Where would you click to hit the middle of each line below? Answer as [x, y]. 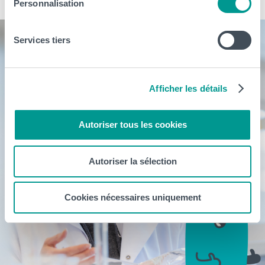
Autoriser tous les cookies [132, 125]
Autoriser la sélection [132, 161]
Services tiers [42, 40]
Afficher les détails [188, 88]
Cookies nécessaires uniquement [132, 197]
